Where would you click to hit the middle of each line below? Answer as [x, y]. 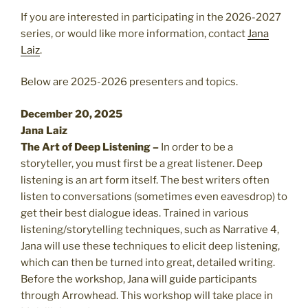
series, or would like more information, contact [134, 33]
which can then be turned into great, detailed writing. [148, 262]
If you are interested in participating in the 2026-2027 [151, 17]
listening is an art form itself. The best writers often [145, 180]
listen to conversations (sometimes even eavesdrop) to [154, 196]
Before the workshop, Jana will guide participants [139, 279]
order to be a [202, 147]
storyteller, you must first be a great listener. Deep [142, 163]
